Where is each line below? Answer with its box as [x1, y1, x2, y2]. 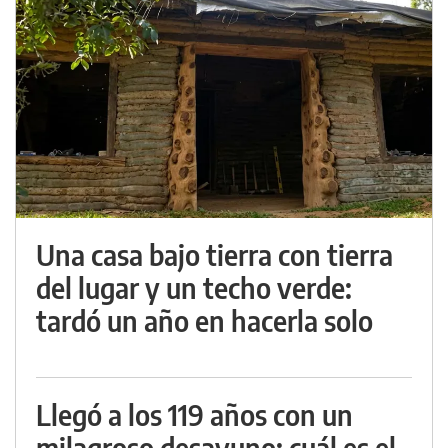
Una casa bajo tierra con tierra [36, 237, 393, 273]
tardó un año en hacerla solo [36, 303, 373, 339]
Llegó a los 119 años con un [36, 397, 353, 433]
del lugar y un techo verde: [36, 270, 352, 306]
